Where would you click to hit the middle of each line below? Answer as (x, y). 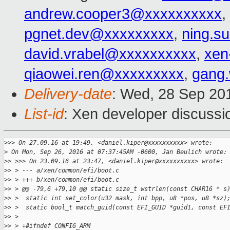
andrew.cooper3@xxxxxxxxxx (123, 14)
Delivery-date (68, 94)
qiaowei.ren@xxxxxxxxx (104, 74)
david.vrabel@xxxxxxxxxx (110, 54)
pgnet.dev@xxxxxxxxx (99, 34)
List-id (44, 114)
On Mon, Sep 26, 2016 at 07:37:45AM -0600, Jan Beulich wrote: (117, 152)
